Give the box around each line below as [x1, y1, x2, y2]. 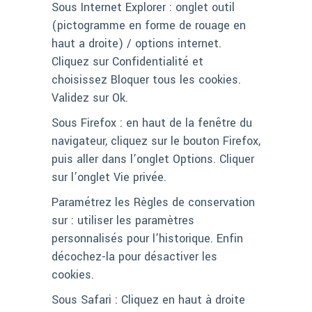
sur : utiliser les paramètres [52, 212, 194, 229]
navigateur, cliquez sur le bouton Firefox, [52, 133, 260, 150]
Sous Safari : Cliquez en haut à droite [52, 292, 245, 309]
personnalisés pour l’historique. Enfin [52, 231, 243, 247]
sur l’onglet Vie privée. [52, 169, 166, 186]
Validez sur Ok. [52, 90, 128, 107]
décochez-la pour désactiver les [52, 249, 217, 265]
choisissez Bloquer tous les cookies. [52, 72, 241, 88]
